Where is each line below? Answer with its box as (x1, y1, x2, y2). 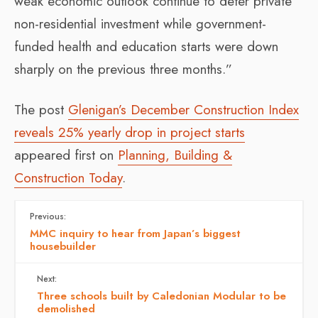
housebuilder (30, 238, 96, 254)
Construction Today (14, 168, 122, 187)
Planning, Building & (118, 145, 232, 165)
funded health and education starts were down (14, 36, 278, 56)
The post (14, 99, 68, 119)
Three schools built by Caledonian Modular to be (37, 287, 286, 304)
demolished (37, 300, 95, 317)
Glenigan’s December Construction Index (68, 99, 299, 119)
